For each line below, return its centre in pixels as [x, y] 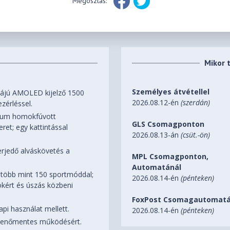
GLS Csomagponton [168, 124]
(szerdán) [196, 103]
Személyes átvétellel [171, 92]
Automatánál [157, 167]
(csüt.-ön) [196, 135]
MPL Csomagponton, [170, 157]
